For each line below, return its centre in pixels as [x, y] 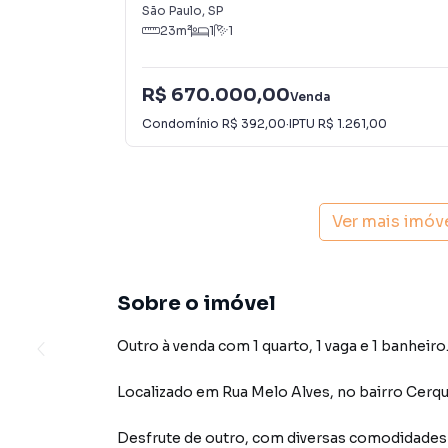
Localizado [155, 392]
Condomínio [182, 123]
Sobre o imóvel [196, 303]
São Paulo [172, 10]
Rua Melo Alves [276, 392]
